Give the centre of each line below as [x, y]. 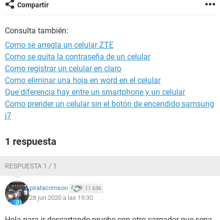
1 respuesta [31, 141]
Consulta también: [37, 31]
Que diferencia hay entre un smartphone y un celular [95, 92]
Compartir [33, 5]
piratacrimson [49, 188]
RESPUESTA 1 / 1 [31, 166]
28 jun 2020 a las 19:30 [61, 198]
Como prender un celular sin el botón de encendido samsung [110, 104]
